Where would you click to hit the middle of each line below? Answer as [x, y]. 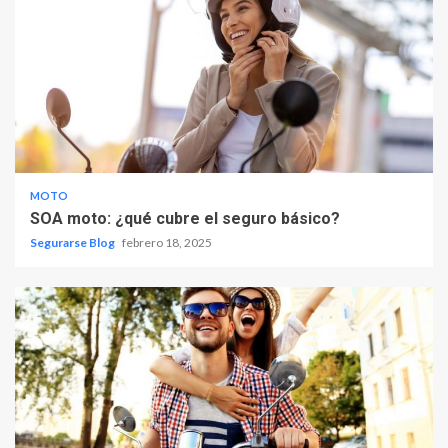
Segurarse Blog [73, 242]
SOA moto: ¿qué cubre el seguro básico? [185, 218]
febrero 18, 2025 [167, 242]
